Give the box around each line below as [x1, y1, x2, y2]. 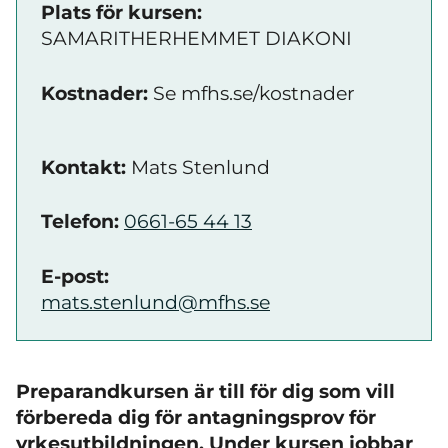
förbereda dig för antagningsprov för [16, 405, 376, 429]
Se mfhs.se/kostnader [148, 81, 355, 105]
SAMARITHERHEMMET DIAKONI [41, 27, 352, 50]
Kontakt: [41, 155, 126, 179]
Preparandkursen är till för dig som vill [16, 379, 395, 403]
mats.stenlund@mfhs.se [41, 290, 270, 314]
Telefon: [41, 210, 124, 233]
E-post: [41, 264, 109, 288]
